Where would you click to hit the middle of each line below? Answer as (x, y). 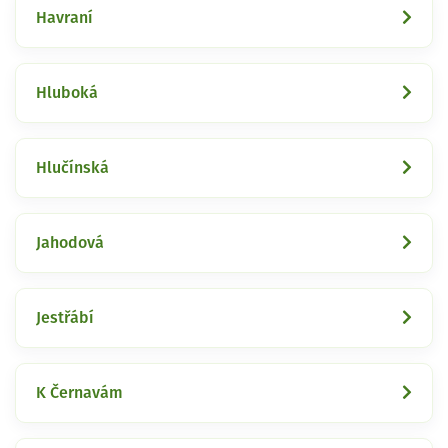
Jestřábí (65, 317)
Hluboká (67, 92)
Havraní (64, 17)
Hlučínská (72, 167)
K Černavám (79, 392)
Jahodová (70, 242)
